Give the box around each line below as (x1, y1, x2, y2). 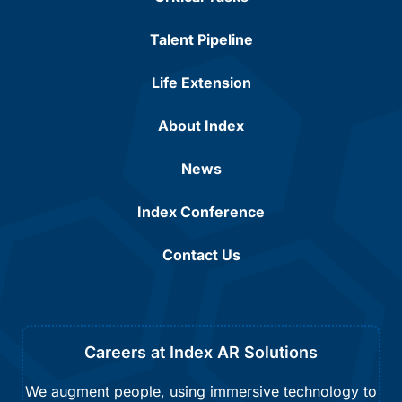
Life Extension (151, 73, 251, 92)
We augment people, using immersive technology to (25, 381, 377, 400)
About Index (158, 116, 244, 135)
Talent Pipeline (149, 30, 253, 48)
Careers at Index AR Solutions (84, 342, 318, 362)
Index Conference (137, 202, 265, 221)
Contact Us (162, 245, 240, 264)
